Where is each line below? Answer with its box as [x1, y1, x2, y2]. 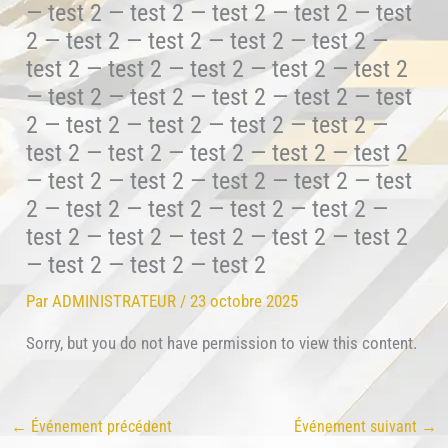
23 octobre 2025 [190, 290, 299, 311]
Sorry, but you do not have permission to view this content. [26, 332, 418, 353]
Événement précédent [27, 416, 173, 436]
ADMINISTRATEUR [52, 290, 181, 311]
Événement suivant [293, 416, 421, 436]
